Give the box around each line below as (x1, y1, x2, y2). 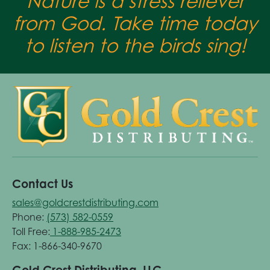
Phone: (12, 211, 46, 224)
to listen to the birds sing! (24, 33, 246, 57)
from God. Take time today (13, 11, 257, 34)
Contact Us (12, 177, 73, 191)
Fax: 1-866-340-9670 (12, 240, 102, 253)
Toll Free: (12, 225, 50, 238)
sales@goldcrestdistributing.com (12, 196, 159, 209)
